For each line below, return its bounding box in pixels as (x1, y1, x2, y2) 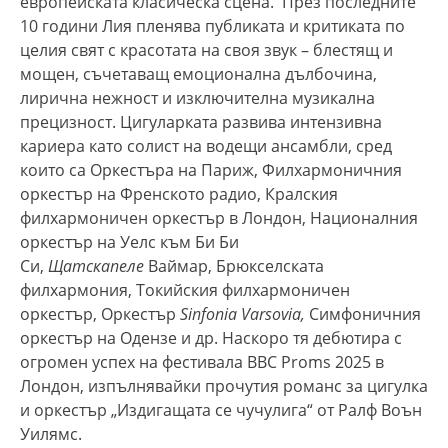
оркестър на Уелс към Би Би (20, 230, 239, 253)
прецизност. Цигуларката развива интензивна (20, 110, 382, 133)
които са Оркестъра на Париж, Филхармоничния (20, 158, 402, 181)
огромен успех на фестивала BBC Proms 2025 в (20, 350, 384, 373)
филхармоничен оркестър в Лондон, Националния (20, 206, 418, 229)
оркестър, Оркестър (20, 302, 180, 325)
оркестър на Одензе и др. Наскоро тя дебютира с (20, 326, 402, 349)
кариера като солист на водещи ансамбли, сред (20, 134, 392, 157)
